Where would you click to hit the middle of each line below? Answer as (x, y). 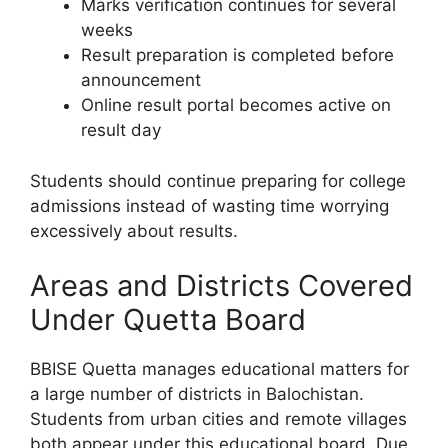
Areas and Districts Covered (221, 286)
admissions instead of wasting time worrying (209, 205)
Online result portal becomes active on (236, 105)
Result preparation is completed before (237, 55)
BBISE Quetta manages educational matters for (219, 369)
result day (121, 130)
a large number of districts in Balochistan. (197, 394)
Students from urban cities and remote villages (218, 419)
